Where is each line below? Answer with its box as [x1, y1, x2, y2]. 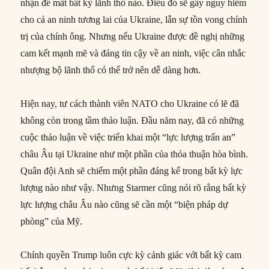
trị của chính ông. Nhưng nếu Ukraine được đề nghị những [20, 31, 245, 42]
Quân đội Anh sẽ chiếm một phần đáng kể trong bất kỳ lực [20, 166, 243, 177]
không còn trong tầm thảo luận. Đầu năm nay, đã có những [20, 115, 244, 126]
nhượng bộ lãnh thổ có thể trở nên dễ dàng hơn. [20, 65, 201, 76]
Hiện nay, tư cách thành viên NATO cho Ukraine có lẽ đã [20, 98, 240, 109]
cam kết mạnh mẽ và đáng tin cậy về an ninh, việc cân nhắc [20, 48, 246, 59]
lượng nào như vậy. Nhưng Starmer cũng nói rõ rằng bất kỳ [20, 183, 247, 193]
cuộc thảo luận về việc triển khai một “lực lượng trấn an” [20, 132, 236, 143]
